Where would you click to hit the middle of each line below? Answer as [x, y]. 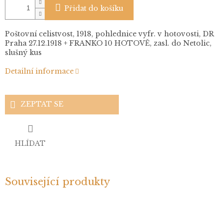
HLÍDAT [30, 143]
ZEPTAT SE [42, 104]
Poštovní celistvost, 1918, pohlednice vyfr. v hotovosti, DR [110, 34]
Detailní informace [39, 71]
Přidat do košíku [94, 9]
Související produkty [57, 181]
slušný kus [23, 53]
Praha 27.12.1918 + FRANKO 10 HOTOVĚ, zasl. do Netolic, [108, 43]
